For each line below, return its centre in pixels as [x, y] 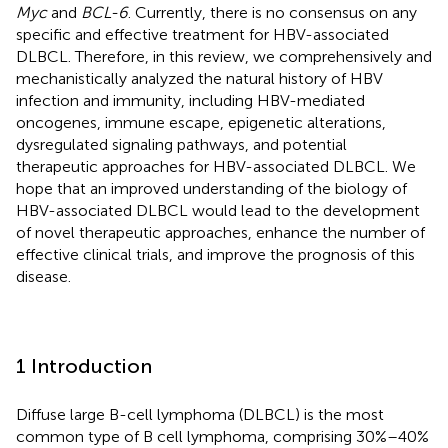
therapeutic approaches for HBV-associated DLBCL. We [216, 166]
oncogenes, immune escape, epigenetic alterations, [201, 122]
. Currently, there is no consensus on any [272, 12]
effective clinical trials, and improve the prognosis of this [215, 254]
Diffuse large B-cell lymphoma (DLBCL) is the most [200, 414]
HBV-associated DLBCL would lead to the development [218, 210]
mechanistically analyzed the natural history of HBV [199, 78]
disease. [43, 276]
